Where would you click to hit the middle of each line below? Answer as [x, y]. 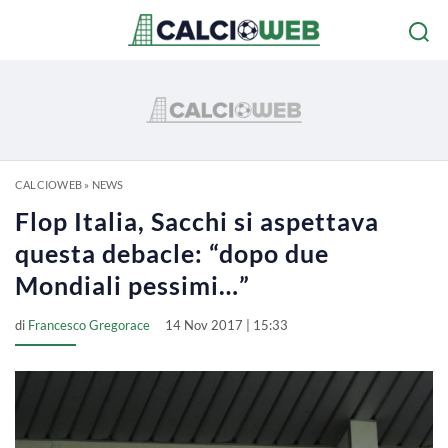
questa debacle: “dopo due [172, 253]
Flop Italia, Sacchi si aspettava [197, 221]
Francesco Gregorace [89, 325]
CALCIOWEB [48, 184]
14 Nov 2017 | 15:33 [226, 325]
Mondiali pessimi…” [132, 285]
